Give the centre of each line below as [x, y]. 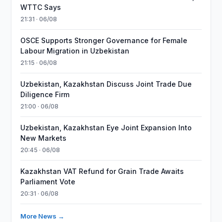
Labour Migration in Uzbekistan [75, 51]
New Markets [44, 138]
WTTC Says [41, 7]
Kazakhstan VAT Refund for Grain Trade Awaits [102, 171]
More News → [43, 216]
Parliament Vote [48, 182]
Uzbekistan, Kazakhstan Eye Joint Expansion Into [106, 128]
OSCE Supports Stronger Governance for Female [104, 40]
